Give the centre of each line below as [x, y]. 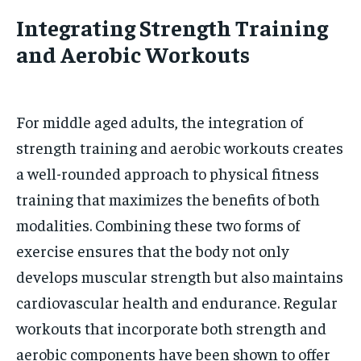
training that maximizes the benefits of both [168, 199]
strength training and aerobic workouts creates [180, 147]
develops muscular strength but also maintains [180, 276]
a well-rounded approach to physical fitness [168, 173]
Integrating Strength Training [172, 27]
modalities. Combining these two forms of [158, 224]
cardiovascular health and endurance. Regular [177, 302]
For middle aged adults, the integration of [160, 121]
